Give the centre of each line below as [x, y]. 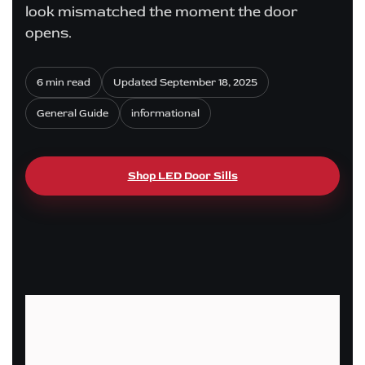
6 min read [64, 82]
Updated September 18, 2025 [185, 82]
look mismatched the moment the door [161, 11]
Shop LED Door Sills [182, 175]
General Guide [73, 113]
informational [165, 113]
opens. [48, 33]
